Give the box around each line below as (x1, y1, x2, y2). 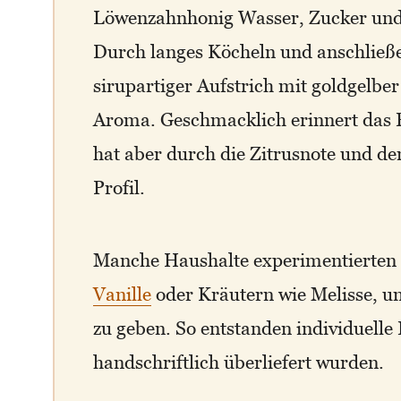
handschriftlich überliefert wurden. (93, 350, 385, 373)
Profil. (93, 176, 146, 200)
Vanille (93, 282, 152, 305)
